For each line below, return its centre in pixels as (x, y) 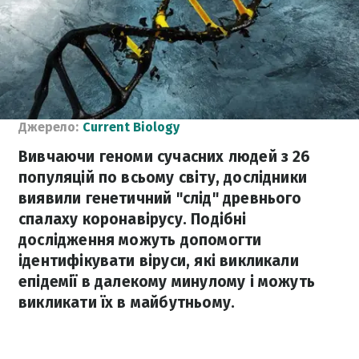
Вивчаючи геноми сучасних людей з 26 (165, 157)
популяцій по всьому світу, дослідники (163, 177)
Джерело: (48, 127)
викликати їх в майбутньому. (127, 303)
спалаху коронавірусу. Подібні (133, 219)
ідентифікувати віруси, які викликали (159, 261)
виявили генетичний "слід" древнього (160, 198)
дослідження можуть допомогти (140, 240)
